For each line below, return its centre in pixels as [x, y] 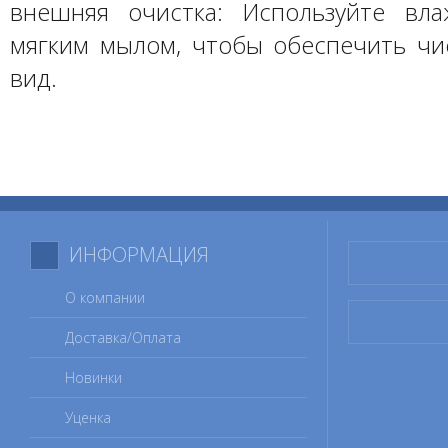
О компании [105, 297]
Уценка [88, 417]
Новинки [93, 377]
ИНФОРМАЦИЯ [139, 254]
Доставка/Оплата [123, 337]
